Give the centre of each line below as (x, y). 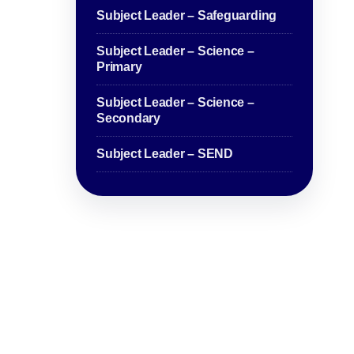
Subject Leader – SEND (165, 154)
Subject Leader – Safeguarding (187, 16)
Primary (119, 67)
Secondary (128, 119)
